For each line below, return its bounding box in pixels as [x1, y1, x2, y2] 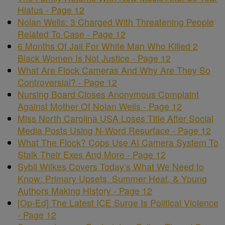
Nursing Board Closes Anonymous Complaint [18, 88, 199, 101]
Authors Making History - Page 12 [18, 184, 152, 197]
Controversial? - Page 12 [18, 76, 117, 89]
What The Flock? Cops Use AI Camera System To [18, 136, 218, 149]
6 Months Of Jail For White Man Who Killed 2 [18, 40, 198, 53]
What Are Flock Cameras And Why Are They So [18, 64, 210, 77]
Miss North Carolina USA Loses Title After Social [18, 112, 213, 125]
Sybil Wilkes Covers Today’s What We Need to [18, 160, 204, 173]
